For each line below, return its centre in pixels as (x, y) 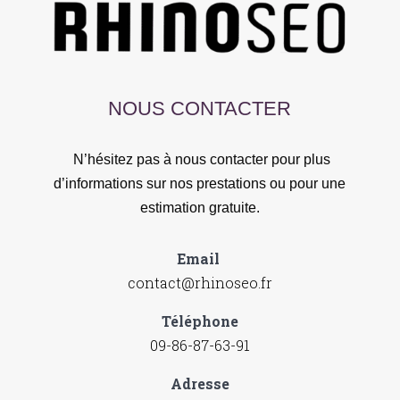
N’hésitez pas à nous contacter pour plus (200, 160)
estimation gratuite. (200, 208)
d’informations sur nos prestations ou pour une (200, 184)
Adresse (200, 384)
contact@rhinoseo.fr (200, 283)
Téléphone (200, 321)
